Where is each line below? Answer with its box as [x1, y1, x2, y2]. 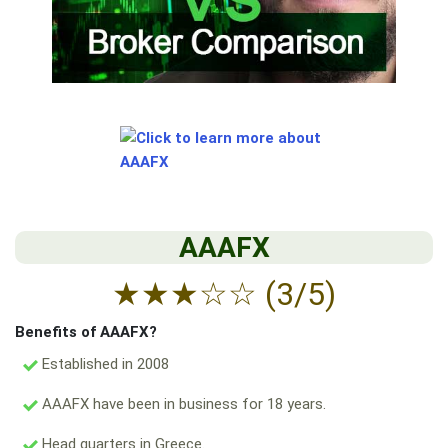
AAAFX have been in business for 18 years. [38, 395, 326, 414]
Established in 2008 [38, 355, 169, 374]
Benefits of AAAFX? [15, 323, 157, 342]
